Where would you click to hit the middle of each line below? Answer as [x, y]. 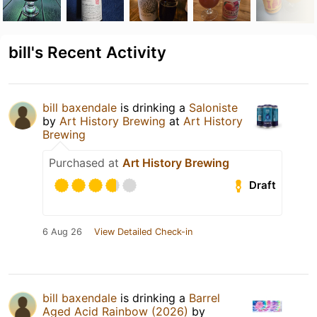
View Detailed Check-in [143, 231]
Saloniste [213, 107]
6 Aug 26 [62, 231]
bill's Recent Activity [87, 52]
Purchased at [86, 162]
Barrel [204, 298]
